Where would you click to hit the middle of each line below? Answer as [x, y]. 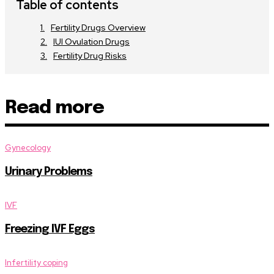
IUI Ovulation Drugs [91, 41]
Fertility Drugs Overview [98, 27]
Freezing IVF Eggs [50, 229]
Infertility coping [36, 262]
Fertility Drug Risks [90, 55]
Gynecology [28, 147]
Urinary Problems [49, 172]
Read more [54, 108]
